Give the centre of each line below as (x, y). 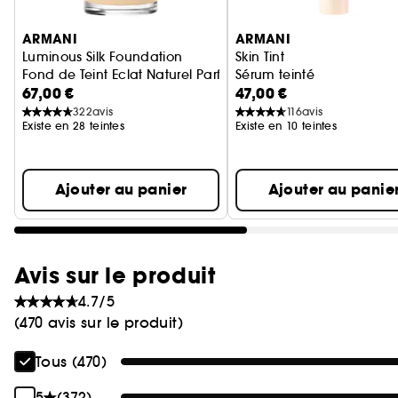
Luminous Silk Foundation (103, 57)
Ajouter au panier (121, 190)
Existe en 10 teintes (286, 126)
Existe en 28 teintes (73, 126)
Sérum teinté (275, 75)
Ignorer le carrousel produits (108, 13)
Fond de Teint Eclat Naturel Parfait (130, 75)
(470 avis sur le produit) (99, 322)
